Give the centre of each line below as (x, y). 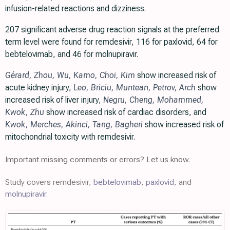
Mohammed (179, 100)
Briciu (101, 88)
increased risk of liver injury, (54, 100)
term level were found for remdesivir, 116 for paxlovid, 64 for (111, 42)
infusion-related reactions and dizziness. (75, 8)
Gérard (17, 75)
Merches (46, 124)
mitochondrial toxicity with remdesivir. (70, 137)
